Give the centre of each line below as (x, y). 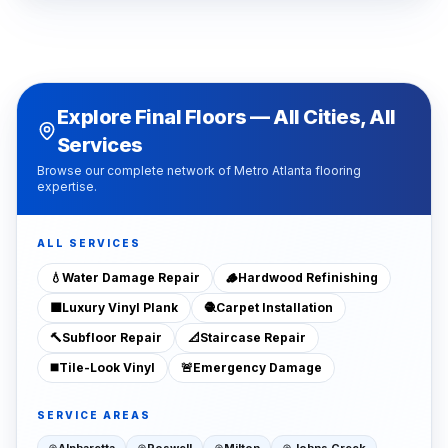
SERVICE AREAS (94, 415)
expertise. (67, 186)
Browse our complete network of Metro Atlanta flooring (199, 170)
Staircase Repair (253, 337)
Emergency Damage (257, 367)
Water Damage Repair (131, 277)
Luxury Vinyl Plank (120, 307)
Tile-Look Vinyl (107, 367)
